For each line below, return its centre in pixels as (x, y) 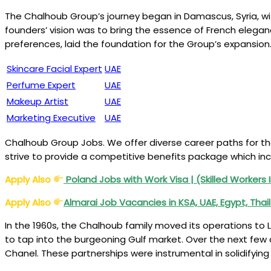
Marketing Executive (51, 117)
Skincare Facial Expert (54, 68)
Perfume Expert (41, 85)
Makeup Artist (38, 101)
